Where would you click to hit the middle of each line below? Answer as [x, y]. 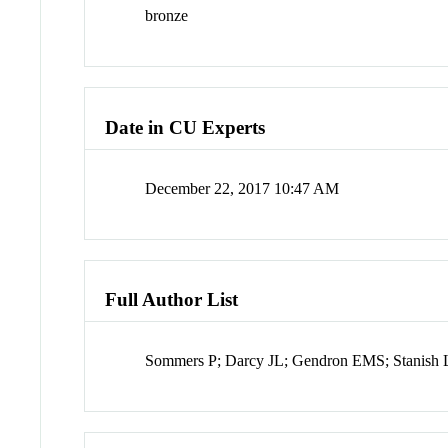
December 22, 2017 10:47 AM [242, 188]
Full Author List [172, 300]
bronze [167, 16]
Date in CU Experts [185, 127]
